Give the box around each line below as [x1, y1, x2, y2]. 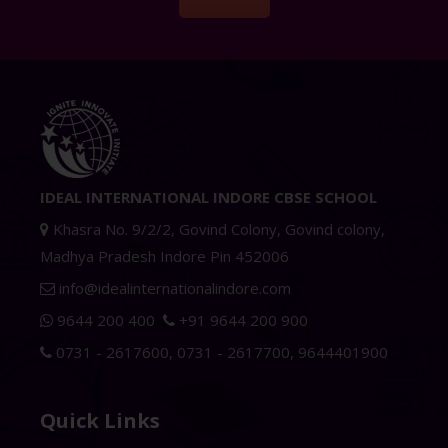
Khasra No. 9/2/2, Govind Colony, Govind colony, [49, 219, 385, 240]
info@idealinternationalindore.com [55, 278, 291, 299]
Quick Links [40, 407, 160, 435]
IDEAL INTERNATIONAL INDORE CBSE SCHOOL [40, 187, 377, 208]
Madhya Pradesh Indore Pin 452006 [40, 246, 289, 267]
